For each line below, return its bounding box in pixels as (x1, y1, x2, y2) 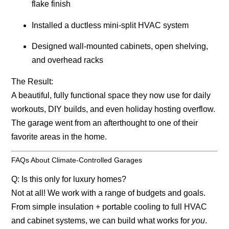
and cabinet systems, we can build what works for (11, 216, 192, 225)
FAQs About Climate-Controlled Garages (11, 156, 143, 165)
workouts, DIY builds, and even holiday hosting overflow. (11, 104, 216, 113)
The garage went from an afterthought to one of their (11, 118, 198, 127)
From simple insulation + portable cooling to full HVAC (11, 202, 208, 212)
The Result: (11, 77, 54, 86)
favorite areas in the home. (11, 132, 107, 141)
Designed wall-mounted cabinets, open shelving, (32, 42, 209, 51)
